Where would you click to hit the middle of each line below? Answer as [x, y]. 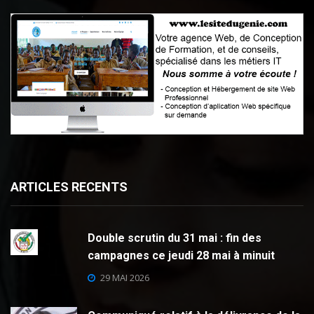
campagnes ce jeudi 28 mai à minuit [181, 256]
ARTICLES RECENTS [69, 187]
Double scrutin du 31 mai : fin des [175, 238]
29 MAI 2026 [125, 277]
